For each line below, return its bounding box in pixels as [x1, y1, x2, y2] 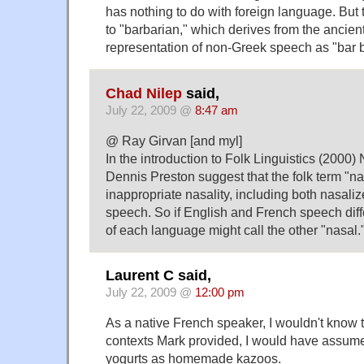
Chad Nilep [106, 84, 182, 102]
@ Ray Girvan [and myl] [106, 132, 242, 148]
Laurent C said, [106, 267, 211, 284]
